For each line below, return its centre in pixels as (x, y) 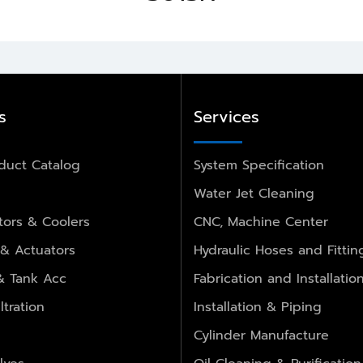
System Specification (259, 165)
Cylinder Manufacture (261, 335)
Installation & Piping (258, 307)
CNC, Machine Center (261, 222)
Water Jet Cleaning (254, 193)
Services (226, 116)
